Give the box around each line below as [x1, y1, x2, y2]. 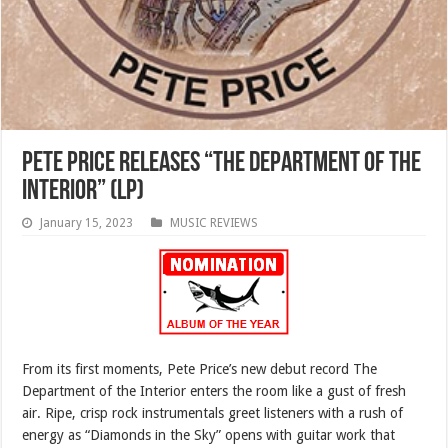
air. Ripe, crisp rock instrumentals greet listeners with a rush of [22, 404, 404, 421]
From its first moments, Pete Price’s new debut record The [22, 360, 378, 377]
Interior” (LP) [22, 177, 145, 206]
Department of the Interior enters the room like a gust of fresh [22, 382, 407, 399]
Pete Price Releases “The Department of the [22, 149, 422, 178]
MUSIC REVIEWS [170, 215, 259, 230]
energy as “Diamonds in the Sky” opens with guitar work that [22, 426, 396, 443]
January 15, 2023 [40, 215, 134, 230]
